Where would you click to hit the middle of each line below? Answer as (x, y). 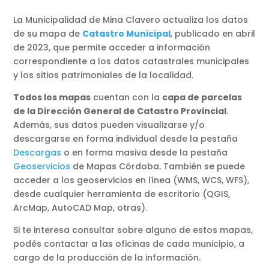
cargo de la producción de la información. (107, 258)
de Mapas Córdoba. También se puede (158, 167)
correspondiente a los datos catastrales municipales (131, 62)
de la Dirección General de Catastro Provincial (120, 111)
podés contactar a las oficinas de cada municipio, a (129, 244)
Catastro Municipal (127, 34)
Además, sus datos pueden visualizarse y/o (109, 125)
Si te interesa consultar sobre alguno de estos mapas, (133, 230)
